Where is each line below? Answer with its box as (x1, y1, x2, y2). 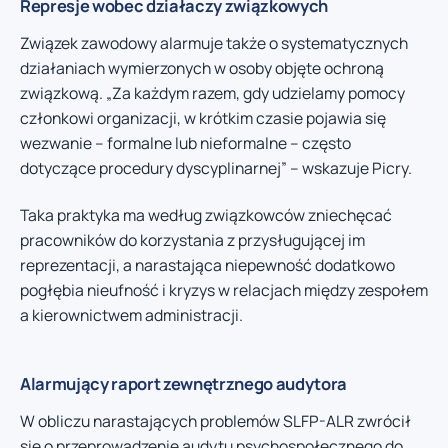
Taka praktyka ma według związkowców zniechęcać (20, 204, 392, 227)
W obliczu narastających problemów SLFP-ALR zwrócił (20, 410, 411, 433)
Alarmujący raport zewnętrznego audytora (20, 372, 348, 396)
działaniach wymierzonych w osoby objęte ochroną (20, 56, 384, 79)
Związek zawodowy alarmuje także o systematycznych (20, 31, 408, 54)
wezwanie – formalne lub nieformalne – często (20, 131, 351, 154)
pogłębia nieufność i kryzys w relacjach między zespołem (20, 279, 428, 302)
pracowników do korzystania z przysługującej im (20, 229, 365, 252)
